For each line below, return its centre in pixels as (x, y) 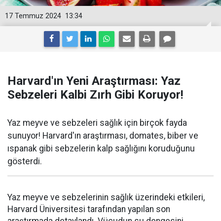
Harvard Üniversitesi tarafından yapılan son (89, 209)
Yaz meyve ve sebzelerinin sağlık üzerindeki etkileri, (106, 197)
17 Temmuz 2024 (33, 16)
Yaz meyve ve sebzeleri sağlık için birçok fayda (97, 123)
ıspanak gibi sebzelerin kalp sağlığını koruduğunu (101, 148)
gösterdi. (25, 161)
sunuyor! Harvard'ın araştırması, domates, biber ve (103, 136)
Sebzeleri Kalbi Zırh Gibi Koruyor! (95, 95)
